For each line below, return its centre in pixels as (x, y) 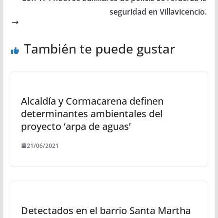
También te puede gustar (99, 48)
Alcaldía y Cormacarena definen (92, 101)
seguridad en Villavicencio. (158, 11)
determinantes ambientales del (91, 113)
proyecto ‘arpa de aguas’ (76, 126)
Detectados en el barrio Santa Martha (106, 210)
